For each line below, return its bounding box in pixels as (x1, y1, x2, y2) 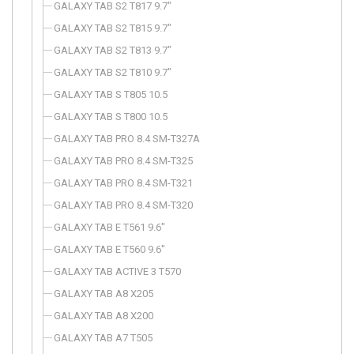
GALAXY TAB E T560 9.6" (54, 243, 165, 255)
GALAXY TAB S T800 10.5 (54, 111, 168, 122)
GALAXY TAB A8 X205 (54, 288, 153, 299)
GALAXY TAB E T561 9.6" (54, 221, 165, 233)
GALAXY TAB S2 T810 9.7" (54, 66, 171, 78)
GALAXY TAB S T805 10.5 (54, 88, 168, 100)
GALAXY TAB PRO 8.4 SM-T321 (54, 177, 193, 189)
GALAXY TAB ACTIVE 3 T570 (54, 265, 181, 277)
